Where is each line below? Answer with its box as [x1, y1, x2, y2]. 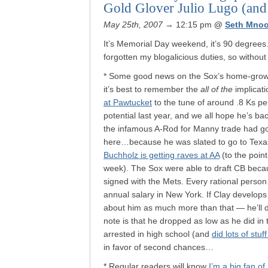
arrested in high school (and [103, 229, 212, 239]
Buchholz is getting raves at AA [103, 150, 220, 160]
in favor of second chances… [103, 242, 214, 252]
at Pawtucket [103, 98, 152, 107]
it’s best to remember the [103, 84, 200, 94]
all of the [200, 84, 233, 94]
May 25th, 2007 [103, 20, 163, 29]
